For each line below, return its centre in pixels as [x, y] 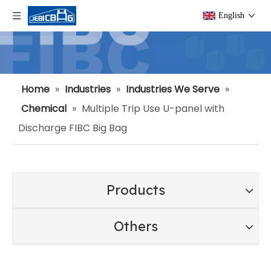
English [231, 15]
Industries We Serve [173, 89]
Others [135, 226]
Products [135, 190]
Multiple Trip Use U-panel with [153, 109]
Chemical [44, 109]
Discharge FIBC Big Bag [73, 128]
